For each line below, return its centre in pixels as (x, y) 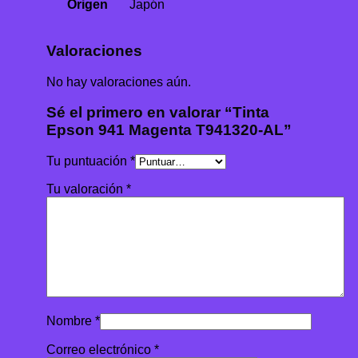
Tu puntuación (88, 161)
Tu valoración (86, 189)
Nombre (71, 321)
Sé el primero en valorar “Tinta (158, 113)
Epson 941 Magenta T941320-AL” (169, 130)
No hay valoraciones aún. (119, 82)
